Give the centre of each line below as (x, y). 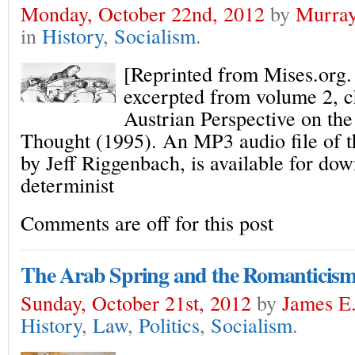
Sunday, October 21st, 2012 (136, 302)
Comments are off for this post (147, 222)
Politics (169, 324)
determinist (67, 184)
